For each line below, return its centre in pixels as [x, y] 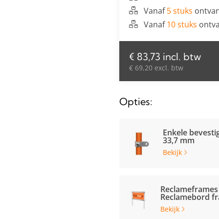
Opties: [136, 101]
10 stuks [182, 24]
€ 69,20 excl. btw [156, 68]
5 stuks [180, 11]
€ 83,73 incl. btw [165, 56]
